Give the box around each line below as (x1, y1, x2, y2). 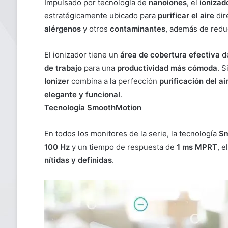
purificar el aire (157, 11, 214, 21)
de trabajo (44, 63, 82, 73)
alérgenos (44, 24, 81, 34)
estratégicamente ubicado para (44, 11, 158, 21)
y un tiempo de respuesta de (69, 142, 177, 152)
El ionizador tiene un (44, 50, 120, 60)
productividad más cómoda (117, 63, 217, 73)
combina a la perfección (69, 76, 159, 87)
